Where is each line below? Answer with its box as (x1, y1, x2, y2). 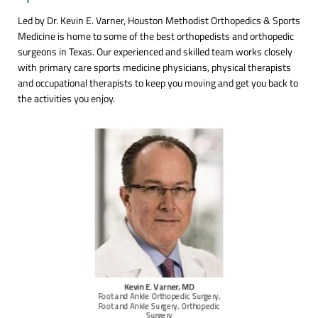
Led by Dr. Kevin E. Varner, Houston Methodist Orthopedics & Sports (18, 12, 300, 28)
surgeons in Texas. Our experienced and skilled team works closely (18, 43, 292, 59)
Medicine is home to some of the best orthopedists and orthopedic (18, 28, 294, 43)
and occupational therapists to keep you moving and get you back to (18, 75, 298, 90)
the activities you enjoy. (18, 90, 115, 106)
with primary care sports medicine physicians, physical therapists (18, 59, 291, 75)
